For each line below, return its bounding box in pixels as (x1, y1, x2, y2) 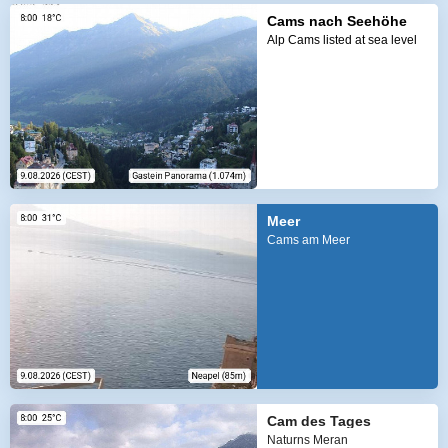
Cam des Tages (266, 413, 371, 430)
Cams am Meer (266, 233, 350, 248)
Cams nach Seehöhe (266, 13, 407, 30)
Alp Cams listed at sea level (266, 33, 417, 48)
